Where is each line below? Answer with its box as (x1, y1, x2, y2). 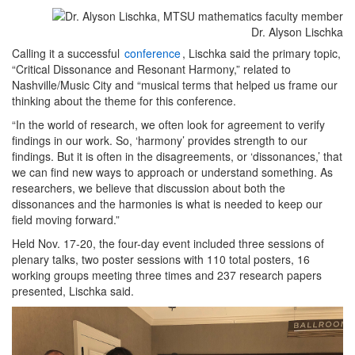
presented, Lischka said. (12, 282, 134, 299)
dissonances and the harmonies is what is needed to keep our (12, 195, 323, 212)
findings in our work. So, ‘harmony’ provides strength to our (12, 132, 307, 148)
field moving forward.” (12, 211, 120, 227)
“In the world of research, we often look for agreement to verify (12, 116, 325, 132)
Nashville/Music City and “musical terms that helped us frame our (12, 76, 338, 93)
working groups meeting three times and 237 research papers (12, 266, 322, 283)
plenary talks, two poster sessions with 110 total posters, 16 (12, 250, 310, 267)
